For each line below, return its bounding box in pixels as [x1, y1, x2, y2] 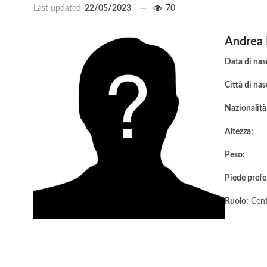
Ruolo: [225, 197, 249, 206]
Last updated [33, 4, 83, 13]
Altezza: [225, 128, 254, 136]
